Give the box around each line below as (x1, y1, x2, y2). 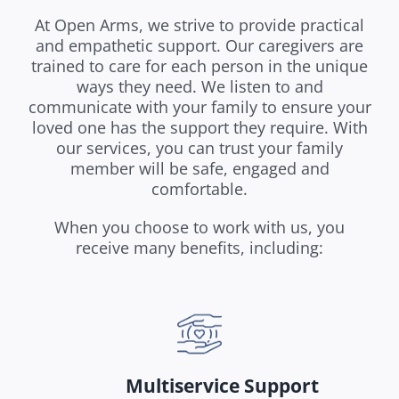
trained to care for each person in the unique (31, 55, 368, 77)
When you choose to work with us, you (54, 216, 345, 239)
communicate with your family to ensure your (28, 96, 371, 118)
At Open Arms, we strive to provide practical (35, 14, 364, 37)
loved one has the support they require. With (31, 117, 368, 139)
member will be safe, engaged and (69, 158, 330, 180)
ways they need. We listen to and (76, 76, 323, 98)
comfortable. (151, 178, 248, 200)
